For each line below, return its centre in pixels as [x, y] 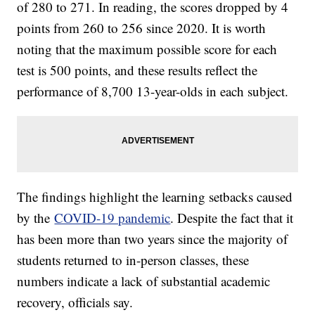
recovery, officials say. [75, 302]
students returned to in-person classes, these [133, 260]
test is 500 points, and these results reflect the [137, 70]
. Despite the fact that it [232, 218]
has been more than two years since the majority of [153, 239]
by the [36, 218]
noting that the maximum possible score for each [147, 49]
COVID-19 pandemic [112, 218]
